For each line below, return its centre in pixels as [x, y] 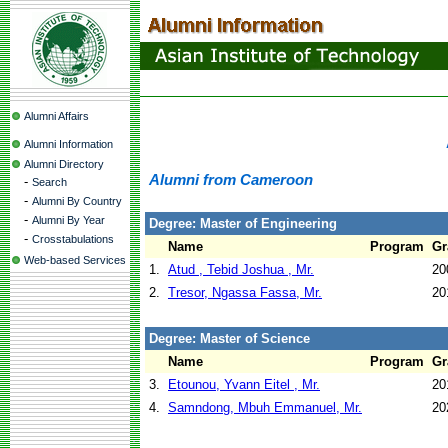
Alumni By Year [68, 220]
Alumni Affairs [56, 116]
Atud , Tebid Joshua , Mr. [241, 269]
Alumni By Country [77, 201]
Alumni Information [68, 144]
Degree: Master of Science [229, 338]
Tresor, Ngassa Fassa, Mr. [245, 292]
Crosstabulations [73, 239]
